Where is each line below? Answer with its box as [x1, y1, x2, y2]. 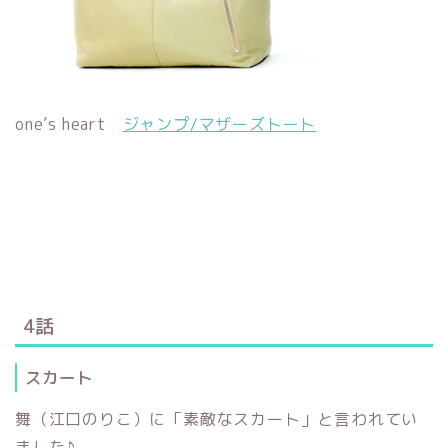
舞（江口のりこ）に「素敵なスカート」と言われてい [15, 408, 419, 431]
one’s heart [15, 112, 123, 135]
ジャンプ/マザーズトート [122, 112, 317, 135]
